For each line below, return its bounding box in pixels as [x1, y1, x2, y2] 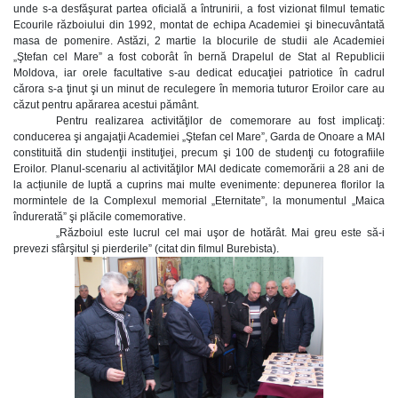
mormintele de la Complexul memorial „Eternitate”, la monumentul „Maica [13, 195, 385, 207]
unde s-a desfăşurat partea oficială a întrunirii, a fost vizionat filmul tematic [13, 3, 385, 15]
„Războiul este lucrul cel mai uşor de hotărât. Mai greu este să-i [56, 227, 385, 239]
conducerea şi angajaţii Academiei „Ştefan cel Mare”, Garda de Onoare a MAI [13, 131, 385, 143]
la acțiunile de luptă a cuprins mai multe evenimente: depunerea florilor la [13, 179, 385, 191]
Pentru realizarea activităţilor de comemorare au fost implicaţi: [56, 115, 385, 127]
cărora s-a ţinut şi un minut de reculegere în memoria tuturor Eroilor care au [13, 83, 385, 95]
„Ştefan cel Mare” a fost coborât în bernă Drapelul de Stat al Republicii [13, 51, 385, 63]
